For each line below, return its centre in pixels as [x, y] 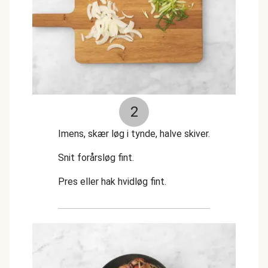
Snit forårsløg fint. [96, 158]
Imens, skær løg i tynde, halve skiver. [134, 134]
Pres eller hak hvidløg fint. [112, 182]
